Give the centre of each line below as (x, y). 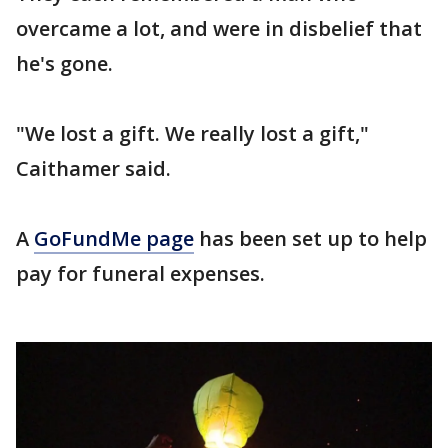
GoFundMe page (114, 238)
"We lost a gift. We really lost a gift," (192, 133)
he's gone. (64, 63)
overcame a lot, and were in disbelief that (219, 28)
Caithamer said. (93, 168)
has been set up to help (310, 238)
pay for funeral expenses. (140, 273)
